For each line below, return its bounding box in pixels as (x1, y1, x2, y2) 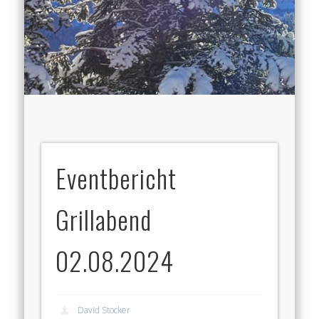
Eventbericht (56, 159, 177, 197)
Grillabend (56, 200, 152, 239)
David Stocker (78, 303, 131, 316)
